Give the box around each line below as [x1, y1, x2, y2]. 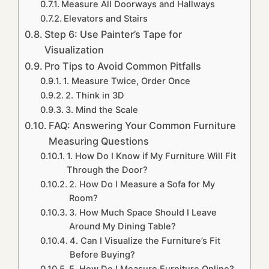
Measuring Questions [49, 135, 150, 148]
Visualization [44, 44, 104, 56]
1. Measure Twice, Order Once [62, 76, 190, 87]
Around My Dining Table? [68, 221, 176, 232]
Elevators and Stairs [63, 13, 148, 25]
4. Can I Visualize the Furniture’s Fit [69, 235, 220, 247]
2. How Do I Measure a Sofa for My [68, 179, 215, 190]
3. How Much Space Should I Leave [68, 207, 217, 219]
